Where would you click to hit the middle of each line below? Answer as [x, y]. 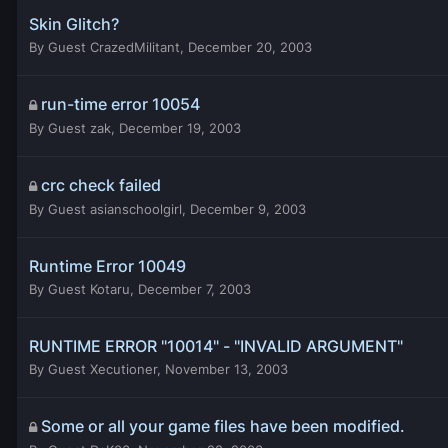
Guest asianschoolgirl [115, 208]
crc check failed [101, 184]
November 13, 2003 [226, 368]
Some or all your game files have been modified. [223, 425]
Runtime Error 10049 [107, 265]
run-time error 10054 [120, 103]
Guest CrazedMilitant [114, 46]
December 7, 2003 [194, 288]
